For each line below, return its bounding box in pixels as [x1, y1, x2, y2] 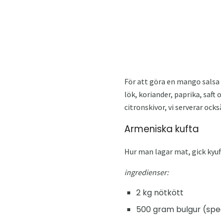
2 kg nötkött [136, 186, 184, 198]
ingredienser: [124, 167, 169, 177]
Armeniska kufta [124, 122, 199, 136]
